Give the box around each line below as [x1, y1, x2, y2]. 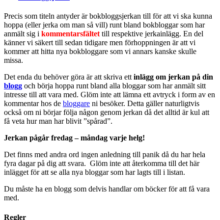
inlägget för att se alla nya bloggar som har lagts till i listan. [4, 168, 185, 177]
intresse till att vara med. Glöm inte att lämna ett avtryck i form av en [4, 90, 215, 99]
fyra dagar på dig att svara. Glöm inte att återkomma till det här [4, 159, 199, 168]
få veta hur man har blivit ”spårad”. [4, 117, 112, 126]
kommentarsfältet [41, 29, 102, 38]
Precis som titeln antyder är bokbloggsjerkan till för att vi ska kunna [4, 12, 212, 21]
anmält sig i [4, 29, 41, 38]
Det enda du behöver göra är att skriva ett [4, 73, 134, 82]
